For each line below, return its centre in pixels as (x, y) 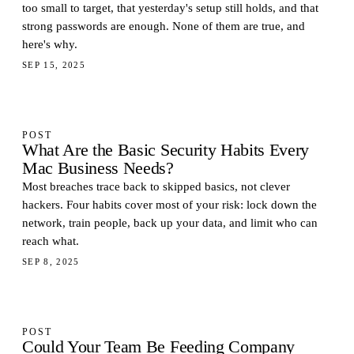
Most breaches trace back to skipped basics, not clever (156, 186)
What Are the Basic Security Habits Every (166, 150)
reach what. (51, 241)
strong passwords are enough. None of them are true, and (164, 26)
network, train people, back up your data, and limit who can (170, 223)
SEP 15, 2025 (54, 65)
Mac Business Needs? (98, 168)
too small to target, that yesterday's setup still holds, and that (170, 8)
